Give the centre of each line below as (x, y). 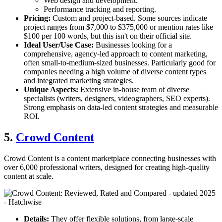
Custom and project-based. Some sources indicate (129, 18)
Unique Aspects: (51, 89)
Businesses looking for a (133, 45)
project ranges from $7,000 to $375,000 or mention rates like (118, 27)
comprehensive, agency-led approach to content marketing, (116, 54)
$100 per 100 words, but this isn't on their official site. (108, 36)
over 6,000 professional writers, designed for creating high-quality (107, 167)
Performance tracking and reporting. (100, 9)
